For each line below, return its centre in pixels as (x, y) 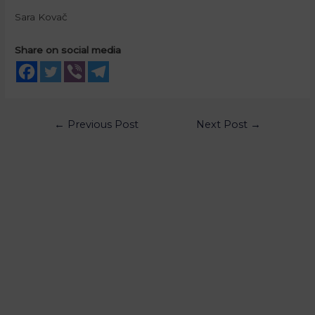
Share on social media (68, 50)
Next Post (224, 125)
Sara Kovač (41, 17)
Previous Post (101, 125)
